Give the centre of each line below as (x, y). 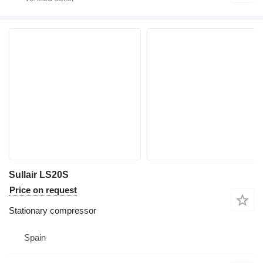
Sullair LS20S (39, 174)
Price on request (43, 190)
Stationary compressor (53, 210)
